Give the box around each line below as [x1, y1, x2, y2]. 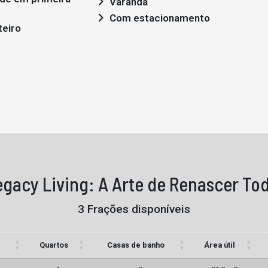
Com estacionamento [109, 12, 210, 25]
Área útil [204, 240, 235, 250]
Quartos [39, 240, 68, 250]
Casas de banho [107, 240, 165, 250]
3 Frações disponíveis [78, 202, 190, 217]
